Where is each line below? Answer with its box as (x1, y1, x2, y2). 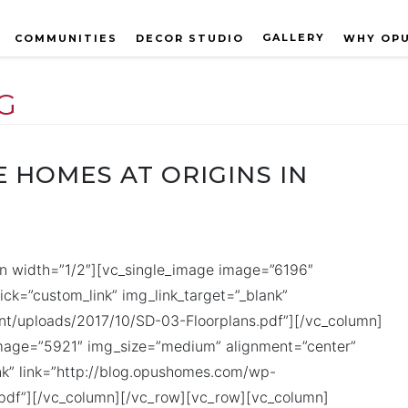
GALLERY (262, 31, 325, 44)
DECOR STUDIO (136, 32, 244, 45)
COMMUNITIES (15, 32, 117, 45)
